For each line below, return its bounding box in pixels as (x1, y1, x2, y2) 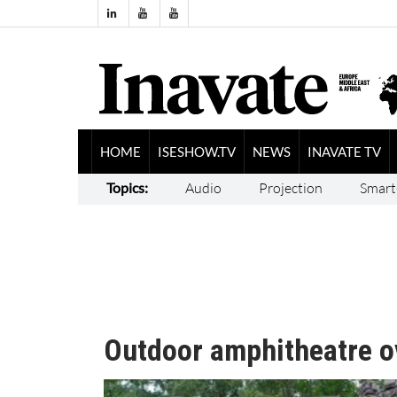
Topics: (105, 178, 148, 196)
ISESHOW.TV (157, 143, 236, 160)
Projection (258, 178, 323, 197)
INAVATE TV (307, 143, 381, 160)
